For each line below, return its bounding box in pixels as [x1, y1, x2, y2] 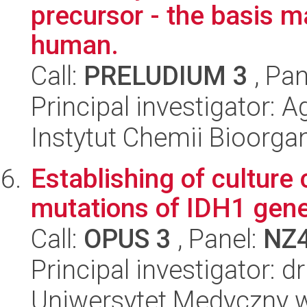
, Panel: [171, 223, 263, 254]
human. [31, 29, 119, 60]
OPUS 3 [84, 223, 171, 254]
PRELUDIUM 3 [84, 60, 248, 91]
